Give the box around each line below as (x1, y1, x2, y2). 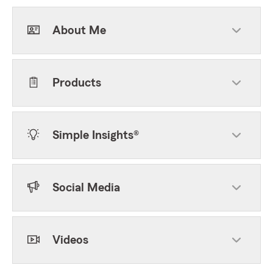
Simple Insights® (52, 129, 139, 141)
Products (52, 77, 101, 89)
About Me (52, 24, 106, 37)
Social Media (52, 182, 120, 194)
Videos (52, 234, 88, 246)
